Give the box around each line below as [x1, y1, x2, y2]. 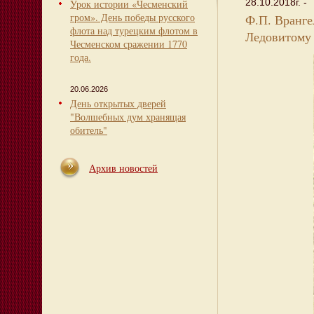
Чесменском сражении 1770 [70, 37, 187, 50]
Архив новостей [89, 161, 158, 175]
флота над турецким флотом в [70, 24, 198, 37]
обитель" [70, 123, 107, 137]
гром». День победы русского [70, 11, 195, 24]
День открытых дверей [70, 97, 166, 110]
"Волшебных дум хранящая [70, 110, 186, 123]
